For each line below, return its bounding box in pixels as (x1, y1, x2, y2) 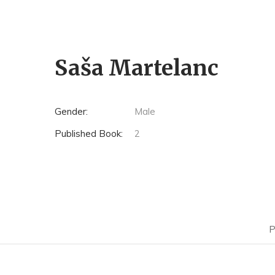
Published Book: (54, 128, 123, 139)
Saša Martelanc (54, 55, 219, 82)
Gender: (54, 106, 88, 117)
